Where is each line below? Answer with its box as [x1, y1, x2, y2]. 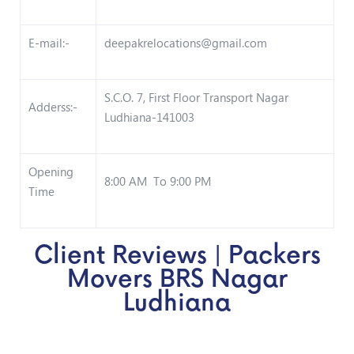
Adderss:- [28, 98, 77, 115]
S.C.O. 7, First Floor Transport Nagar [104, 88, 288, 105]
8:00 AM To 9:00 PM [104, 172, 211, 189]
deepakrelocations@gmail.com [104, 34, 267, 51]
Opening [28, 163, 73, 179]
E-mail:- [28, 34, 70, 51]
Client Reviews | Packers [33, 241, 321, 270]
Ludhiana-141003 [104, 108, 194, 125]
